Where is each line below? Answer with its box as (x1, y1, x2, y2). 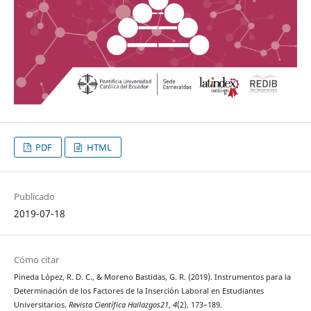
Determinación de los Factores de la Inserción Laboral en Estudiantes (13, 286, 264, 296)
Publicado (13, 190, 55, 203)
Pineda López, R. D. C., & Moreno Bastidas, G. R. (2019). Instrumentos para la (13, 272, 291, 283)
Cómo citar (13, 253, 59, 267)
